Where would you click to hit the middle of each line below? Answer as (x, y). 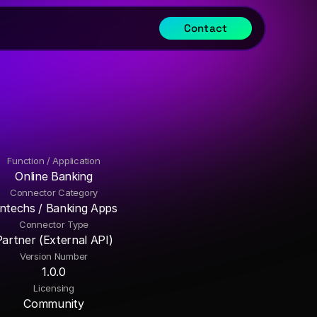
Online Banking (54, 176)
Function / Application (54, 161)
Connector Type (54, 224)
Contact (205, 28)
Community (54, 304)
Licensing (54, 288)
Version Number (54, 256)
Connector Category (54, 192)
